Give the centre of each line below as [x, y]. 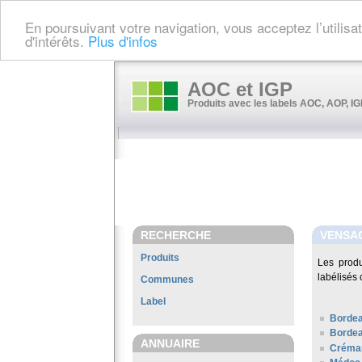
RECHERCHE [176, 235]
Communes [167, 280]
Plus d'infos [123, 40]
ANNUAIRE [170, 343]
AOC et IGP [240, 89]
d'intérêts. [57, 40]
